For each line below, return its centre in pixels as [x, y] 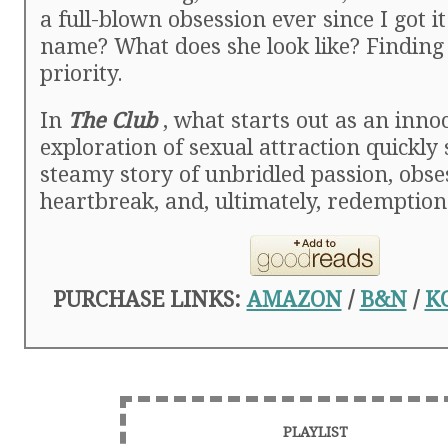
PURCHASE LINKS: [149, 299]
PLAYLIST [315, 432]
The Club [112, 120]
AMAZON [294, 299]
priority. [81, 73]
